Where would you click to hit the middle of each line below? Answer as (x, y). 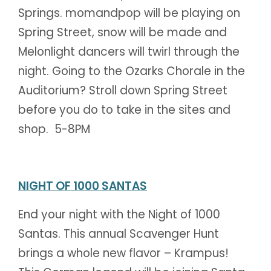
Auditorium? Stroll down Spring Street (123, 90)
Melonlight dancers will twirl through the (129, 51)
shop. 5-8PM (54, 129)
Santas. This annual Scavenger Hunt (119, 233)
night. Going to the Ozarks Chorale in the (132, 71)
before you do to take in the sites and (124, 109)
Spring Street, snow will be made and (122, 32)
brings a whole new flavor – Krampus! (123, 253)
